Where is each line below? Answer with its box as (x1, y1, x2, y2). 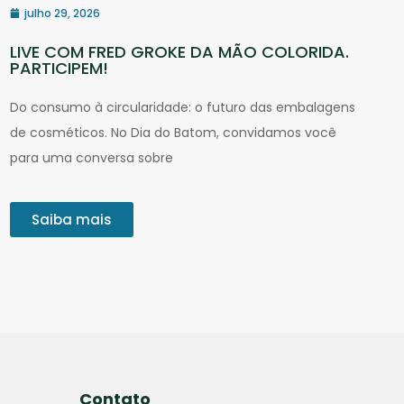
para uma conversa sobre (9, 148, 173, 167)
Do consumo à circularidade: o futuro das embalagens (9, 97, 355, 116)
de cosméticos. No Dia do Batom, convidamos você (9, 123, 336, 142)
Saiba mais (31, 209, 112, 229)
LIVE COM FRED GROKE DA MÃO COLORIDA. (9, 40, 349, 63)
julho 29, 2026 (23, 5, 100, 21)
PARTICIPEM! (9, 56, 108, 79)
